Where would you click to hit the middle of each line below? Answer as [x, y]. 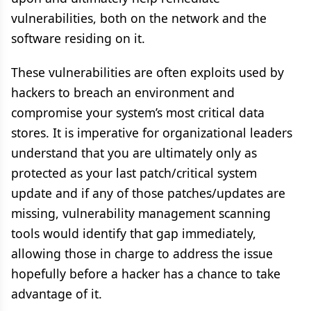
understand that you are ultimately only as [134, 153]
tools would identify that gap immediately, [134, 233]
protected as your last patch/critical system [134, 173]
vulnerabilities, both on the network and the [139, 18]
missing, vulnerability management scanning [141, 213]
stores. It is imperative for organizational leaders [152, 133]
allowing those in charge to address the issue [142, 253]
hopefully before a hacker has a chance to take [146, 274]
